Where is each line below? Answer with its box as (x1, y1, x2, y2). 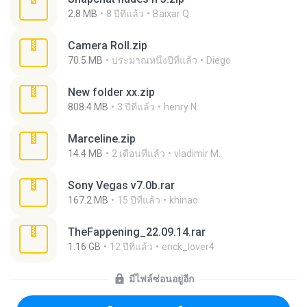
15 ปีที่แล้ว (117, 195, 160, 206)
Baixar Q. (153, 8, 191, 19)
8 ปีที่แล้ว (106, 8, 144, 19)
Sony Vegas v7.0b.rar (68, 179, 175, 192)
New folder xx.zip (68, 86, 155, 99)
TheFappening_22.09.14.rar (68, 225, 206, 238)
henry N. (164, 101, 199, 112)
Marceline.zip (68, 132, 136, 145)
